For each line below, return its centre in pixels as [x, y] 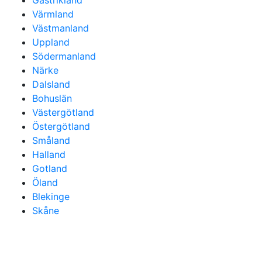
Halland [49, 154]
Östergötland [61, 126]
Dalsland [51, 84]
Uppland [51, 42]
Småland [51, 140]
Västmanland [61, 28]
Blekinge [51, 196]
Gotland [50, 168]
